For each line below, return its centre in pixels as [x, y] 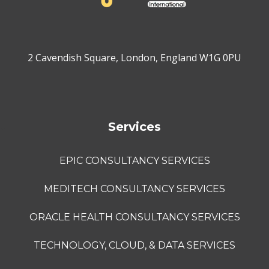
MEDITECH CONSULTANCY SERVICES [134, 189]
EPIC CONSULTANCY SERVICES [134, 160]
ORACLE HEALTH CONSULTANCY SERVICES [134, 217]
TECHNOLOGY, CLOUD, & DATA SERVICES [134, 245]
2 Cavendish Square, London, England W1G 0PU [134, 57]
